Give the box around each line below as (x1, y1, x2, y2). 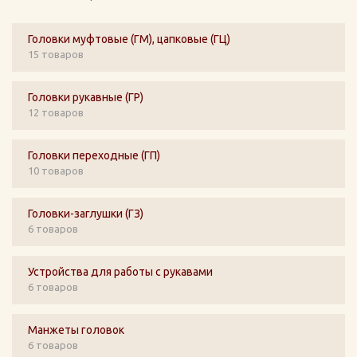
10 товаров (28, 165, 84, 176)
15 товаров (28, 49, 84, 60)
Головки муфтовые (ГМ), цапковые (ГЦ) (28, 33, 230, 45)
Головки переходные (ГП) (28, 149, 160, 162)
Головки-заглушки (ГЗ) (28, 207, 143, 220)
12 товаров (28, 107, 84, 118)
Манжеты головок (28, 324, 124, 336)
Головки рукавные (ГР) (28, 91, 143, 104)
